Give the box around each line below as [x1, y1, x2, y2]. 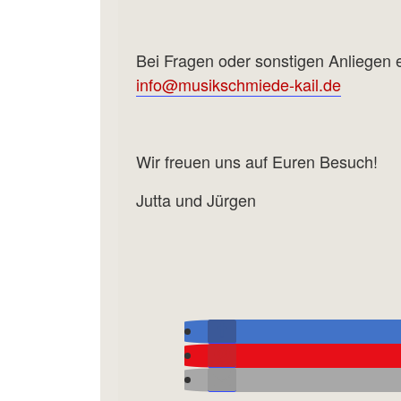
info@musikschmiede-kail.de [136, 72, 341, 96]
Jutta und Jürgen [136, 187, 256, 211]
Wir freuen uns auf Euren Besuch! [136, 149, 378, 173]
